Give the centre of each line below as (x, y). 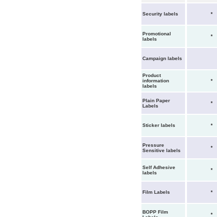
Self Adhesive (159, 167)
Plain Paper (156, 101)
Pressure (153, 145)
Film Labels (156, 192)
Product (152, 75)
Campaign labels (162, 58)
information (156, 81)
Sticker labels (159, 125)
